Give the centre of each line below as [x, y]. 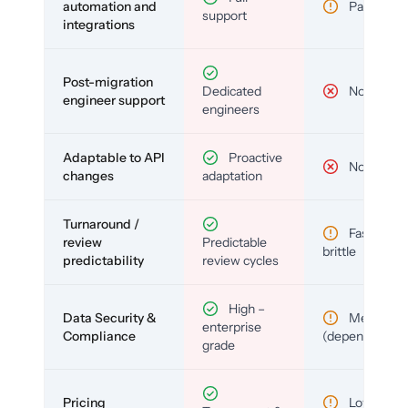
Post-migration [108, 82]
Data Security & [110, 318]
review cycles [240, 261]
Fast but [370, 234]
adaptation [232, 176]
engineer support [114, 101]
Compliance [99, 337]
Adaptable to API [114, 158]
